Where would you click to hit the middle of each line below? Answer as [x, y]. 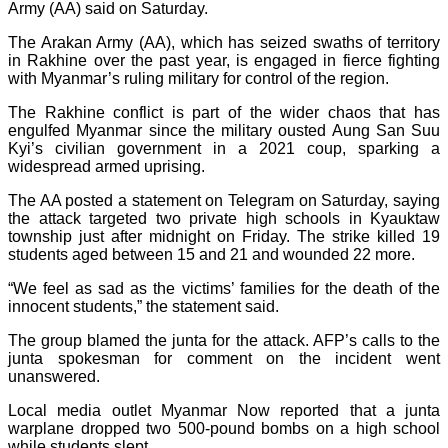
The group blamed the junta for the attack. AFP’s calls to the [224, 340]
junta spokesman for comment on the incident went [224, 358]
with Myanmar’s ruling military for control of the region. [198, 78]
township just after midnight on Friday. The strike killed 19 [224, 236]
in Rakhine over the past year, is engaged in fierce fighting [224, 60]
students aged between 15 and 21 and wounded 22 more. [211, 254]
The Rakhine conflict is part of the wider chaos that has [224, 112]
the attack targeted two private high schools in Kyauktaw [224, 218]
